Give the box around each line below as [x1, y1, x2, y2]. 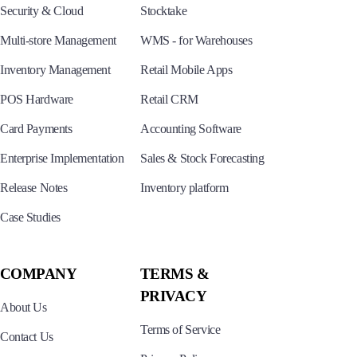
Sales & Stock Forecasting [140, 151, 265, 165]
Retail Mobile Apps [140, 62, 233, 76]
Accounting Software [140, 121, 242, 135]
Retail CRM [140, 92, 198, 106]
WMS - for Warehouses [140, 33, 253, 47]
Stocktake [140, 3, 187, 18]
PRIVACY [140, 287, 207, 304]
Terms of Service [140, 322, 221, 336]
